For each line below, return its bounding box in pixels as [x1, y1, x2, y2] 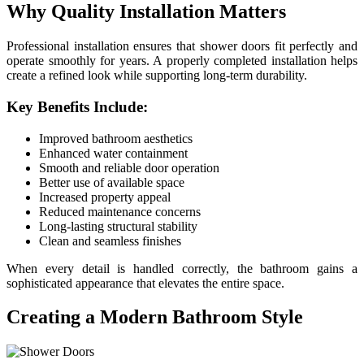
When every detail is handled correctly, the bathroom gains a [6, 261, 357, 275]
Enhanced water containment [39, 145, 188, 160]
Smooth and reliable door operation [39, 160, 219, 175]
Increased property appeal [39, 189, 171, 204]
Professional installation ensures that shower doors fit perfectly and [6, 39, 357, 54]
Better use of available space [39, 175, 184, 189]
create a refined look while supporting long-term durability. [6, 68, 307, 83]
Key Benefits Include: [6, 97, 148, 115]
